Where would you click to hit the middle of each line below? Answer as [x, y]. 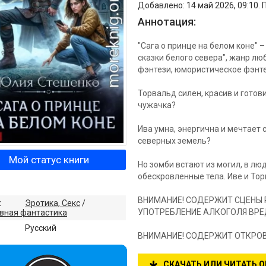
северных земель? [174, 141]
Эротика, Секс [53, 203]
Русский [41, 228]
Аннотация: [167, 22]
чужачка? [157, 105]
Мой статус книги [49, 159]
